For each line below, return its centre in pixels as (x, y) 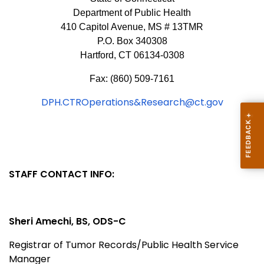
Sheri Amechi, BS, (51, 221)
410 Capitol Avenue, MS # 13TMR (132, 27)
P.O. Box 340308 (132, 41)
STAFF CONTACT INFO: (62, 174)
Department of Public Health (132, 12)
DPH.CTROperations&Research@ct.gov (132, 102)
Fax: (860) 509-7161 (132, 78)
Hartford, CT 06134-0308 (132, 55)
